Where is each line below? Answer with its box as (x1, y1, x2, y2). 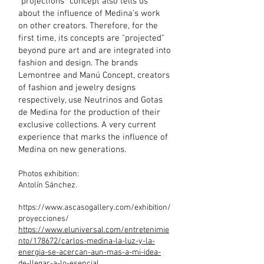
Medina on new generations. (18, 144, 126, 155)
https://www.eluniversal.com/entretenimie (18, 225, 169, 235)
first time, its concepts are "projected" (18, 33, 164, 44)
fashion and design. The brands (18, 58, 138, 68)
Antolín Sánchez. (18, 180, 79, 190)
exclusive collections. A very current (18, 120, 156, 130)
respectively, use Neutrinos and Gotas (18, 95, 163, 105)
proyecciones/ (18, 214, 69, 224)
